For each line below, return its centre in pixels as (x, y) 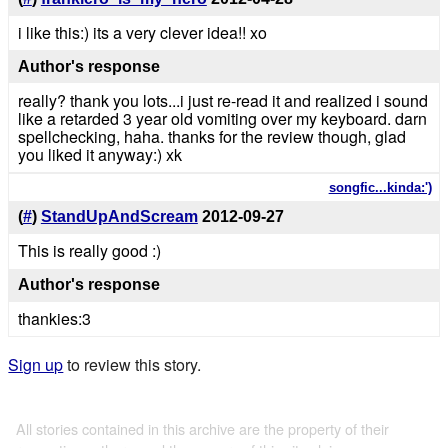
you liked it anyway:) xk (99, 154)
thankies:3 (54, 318)
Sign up (36, 365)
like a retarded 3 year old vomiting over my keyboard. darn (222, 118)
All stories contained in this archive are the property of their (202, 428)
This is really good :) (89, 251)
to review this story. (132, 365)
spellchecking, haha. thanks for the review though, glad (211, 136)
